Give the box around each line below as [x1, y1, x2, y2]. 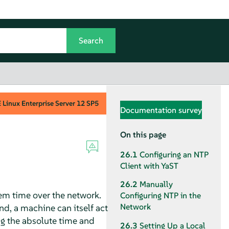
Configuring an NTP [140, 149, 209, 161]
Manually [140, 179, 173, 190]
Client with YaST [120, 161, 178, 172]
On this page [120, 129, 166, 140]
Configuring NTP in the [120, 190, 201, 201]
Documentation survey [120, 104, 202, 115]
